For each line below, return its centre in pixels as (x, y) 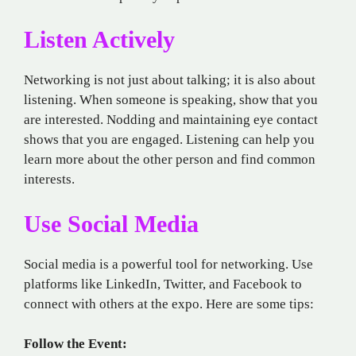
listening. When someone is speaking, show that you (171, 100)
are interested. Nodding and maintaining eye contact (171, 120)
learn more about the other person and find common (170, 160)
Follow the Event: (75, 344)
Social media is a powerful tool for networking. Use (168, 264)
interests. (49, 180)
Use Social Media (111, 223)
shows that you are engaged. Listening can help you (169, 140)
